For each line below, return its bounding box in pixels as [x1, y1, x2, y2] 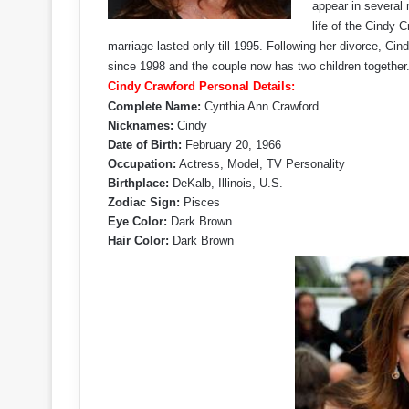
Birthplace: [108, 176, 169, 190]
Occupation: [108, 157, 176, 171]
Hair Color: [108, 234, 169, 247]
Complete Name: [108, 100, 201, 113]
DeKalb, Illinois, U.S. [169, 176, 283, 190]
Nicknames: [108, 119, 173, 132]
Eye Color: [108, 215, 167, 228]
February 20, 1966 [182, 138, 281, 152]
